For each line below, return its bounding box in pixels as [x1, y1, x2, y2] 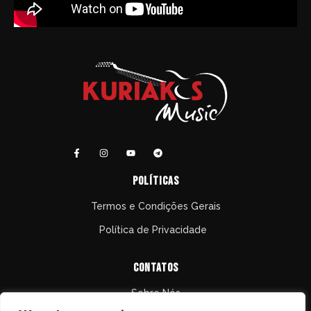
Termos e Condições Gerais [90, 201, 221, 212]
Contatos [133, 261, 178, 276]
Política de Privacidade [99, 224, 212, 236]
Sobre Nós [131, 287, 180, 299]
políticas [132, 174, 179, 189]
